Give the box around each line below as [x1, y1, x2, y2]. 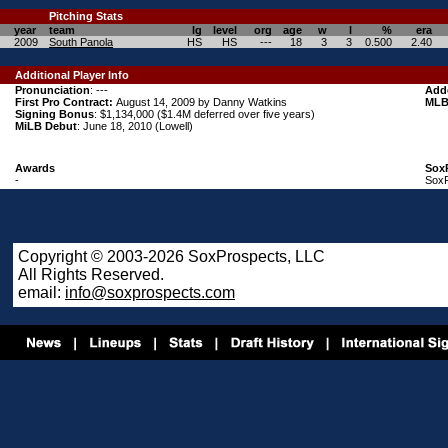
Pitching [49, 10, 93, 22]
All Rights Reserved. [18, 266, 164, 283]
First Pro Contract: [15, 96, 116, 108]
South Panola [49, 36, 113, 48]
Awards [15, 162, 55, 174]
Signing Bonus [15, 108, 94, 120]
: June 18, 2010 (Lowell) [77, 120, 193, 132]
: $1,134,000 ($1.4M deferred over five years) [94, 108, 315, 120]
